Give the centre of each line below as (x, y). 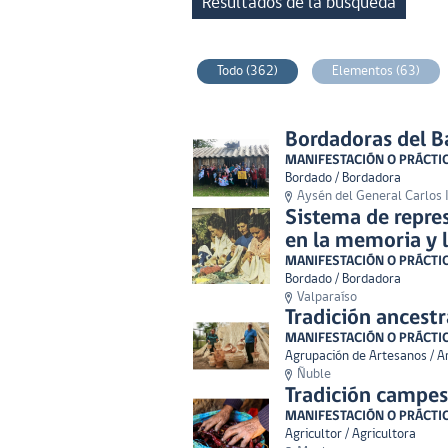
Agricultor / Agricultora (350, 434)
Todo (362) (247, 71)
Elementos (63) (376, 71)
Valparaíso (327, 297)
